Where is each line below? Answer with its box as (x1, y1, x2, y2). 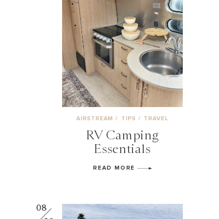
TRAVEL (144, 115, 169, 122)
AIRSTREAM (76, 115, 115, 122)
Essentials (94, 141, 151, 156)
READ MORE (93, 164, 137, 172)
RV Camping (86, 128, 159, 142)
